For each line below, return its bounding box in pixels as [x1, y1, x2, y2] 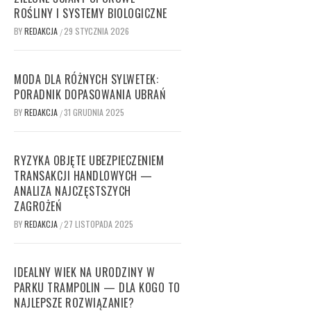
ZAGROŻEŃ [14, 197, 61, 215]
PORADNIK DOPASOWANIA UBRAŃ [14, 85, 165, 103]
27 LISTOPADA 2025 [64, 217, 133, 230]
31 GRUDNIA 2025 [64, 106, 124, 118]
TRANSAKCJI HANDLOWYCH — [14, 167, 153, 184]
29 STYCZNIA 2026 [64, 24, 129, 37]
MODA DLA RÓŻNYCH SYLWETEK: [14, 70, 158, 87]
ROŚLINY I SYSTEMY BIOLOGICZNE [14, 4, 167, 22]
